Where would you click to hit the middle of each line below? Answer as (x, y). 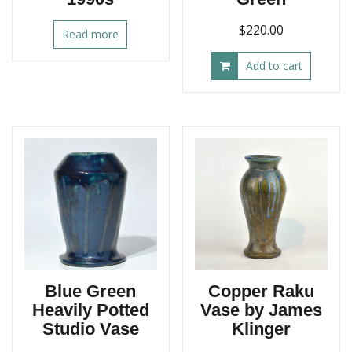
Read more (91, 34)
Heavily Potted (90, 310)
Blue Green (91, 291)
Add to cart (275, 65)
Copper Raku (262, 291)
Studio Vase (90, 329)
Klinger (262, 329)
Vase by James (262, 310)
